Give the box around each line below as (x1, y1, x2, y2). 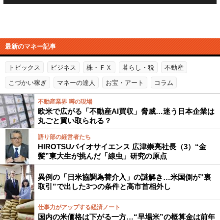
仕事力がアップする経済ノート (38, 204, 120, 211)
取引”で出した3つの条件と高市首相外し (38, 182, 171, 191)
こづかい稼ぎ (8, 79, 47, 86)
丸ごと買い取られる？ (38, 116, 111, 125)
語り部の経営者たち (38, 134, 91, 140)
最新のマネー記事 (5, 43, 56, 50)
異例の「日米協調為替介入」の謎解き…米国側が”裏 (38, 173, 211, 181)
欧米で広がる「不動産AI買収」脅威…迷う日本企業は (38, 107, 215, 115)
